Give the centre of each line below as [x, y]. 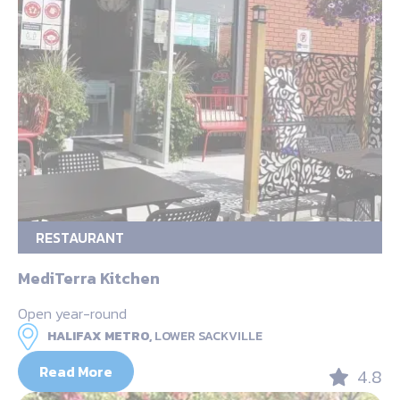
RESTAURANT [80, 237]
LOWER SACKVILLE [208, 336]
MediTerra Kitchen [89, 278]
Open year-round [72, 313]
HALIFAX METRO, [100, 336]
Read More [76, 371]
